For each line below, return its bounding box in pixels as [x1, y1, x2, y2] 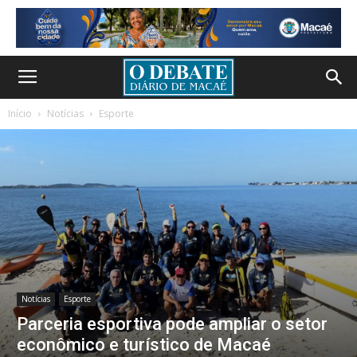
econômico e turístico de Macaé [17, 335, 271, 355]
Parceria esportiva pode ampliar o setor [17, 314, 328, 334]
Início [8, 107, 32, 120]
